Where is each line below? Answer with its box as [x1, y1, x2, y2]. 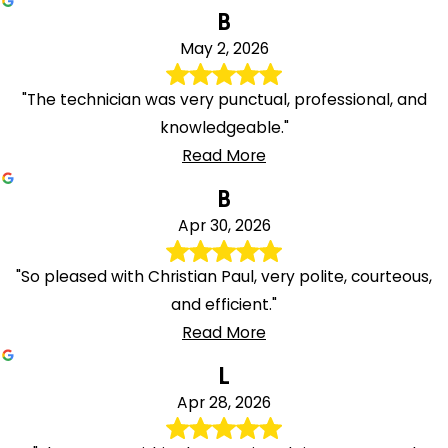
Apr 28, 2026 [177, 391, 271, 413]
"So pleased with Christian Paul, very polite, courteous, [16, 265, 432, 287]
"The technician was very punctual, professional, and [21, 88, 427, 110]
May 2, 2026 [179, 37, 269, 59]
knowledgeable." [159, 116, 289, 138]
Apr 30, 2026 [177, 214, 271, 236]
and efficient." [171, 293, 277, 315]
